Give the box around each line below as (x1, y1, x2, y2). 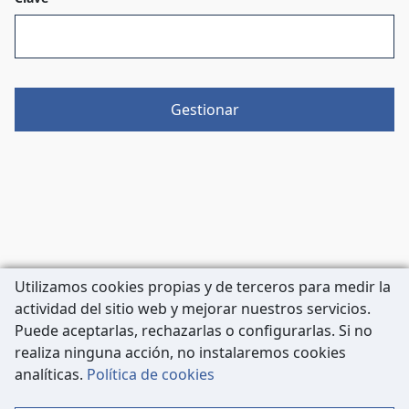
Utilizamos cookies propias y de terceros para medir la (15, 277, 391, 297)
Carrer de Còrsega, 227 (37, 356, 195, 376)
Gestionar (170, 100, 239, 120)
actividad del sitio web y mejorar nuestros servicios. (15, 299, 371, 319)
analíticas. (15, 364, 87, 384)
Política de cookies (87, 364, 215, 384)
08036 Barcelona (37, 378, 151, 398)
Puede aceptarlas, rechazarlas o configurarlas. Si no (15, 320, 372, 341)
